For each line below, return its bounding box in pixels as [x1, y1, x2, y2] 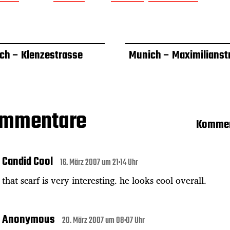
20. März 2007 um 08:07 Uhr [62, 214, 145, 227]
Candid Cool [2, 152, 53, 170]
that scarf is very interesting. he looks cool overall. [2, 172, 206, 188]
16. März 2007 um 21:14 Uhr [60, 156, 138, 169]
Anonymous [2, 210, 55, 228]
